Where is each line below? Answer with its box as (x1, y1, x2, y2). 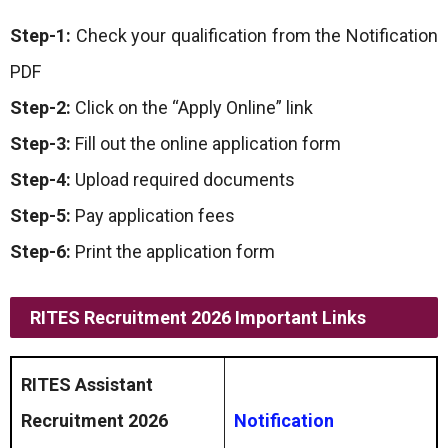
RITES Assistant (21, 374, 153, 395)
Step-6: (10, 241, 71, 262)
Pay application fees (71, 205, 235, 226)
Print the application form (71, 241, 275, 262)
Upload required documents (71, 169, 295, 190)
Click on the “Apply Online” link (71, 97, 313, 118)
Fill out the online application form (71, 133, 341, 154)
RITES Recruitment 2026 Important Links (30, 307, 366, 328)
